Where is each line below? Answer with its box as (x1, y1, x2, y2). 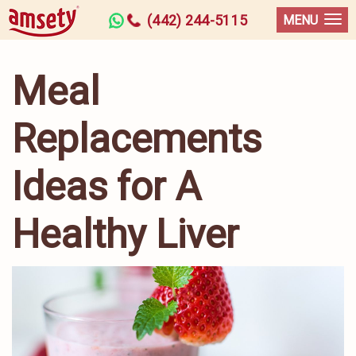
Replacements (12, 116, 261, 162)
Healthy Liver (12, 211, 238, 257)
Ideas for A (12, 164, 201, 210)
